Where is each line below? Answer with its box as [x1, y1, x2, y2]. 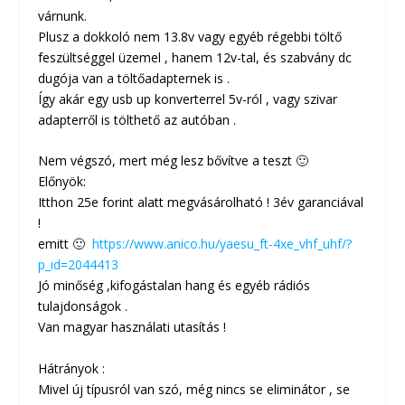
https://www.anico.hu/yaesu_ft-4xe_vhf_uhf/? [85, 235, 353, 253]
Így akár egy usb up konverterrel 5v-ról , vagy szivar [38, 89, 338, 108]
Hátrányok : [38, 359, 106, 377]
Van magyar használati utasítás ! [38, 318, 227, 336]
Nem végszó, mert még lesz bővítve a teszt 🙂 [38, 152, 309, 170]
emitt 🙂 [38, 235, 86, 253]
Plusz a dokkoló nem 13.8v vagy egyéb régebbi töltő [38, 27, 343, 45]
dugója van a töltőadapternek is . [38, 69, 231, 87]
